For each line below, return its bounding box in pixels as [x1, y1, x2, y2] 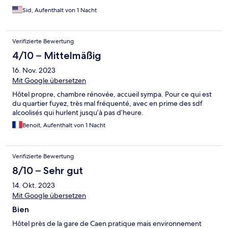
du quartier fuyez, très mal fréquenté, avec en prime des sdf [12, 99, 203, 108]
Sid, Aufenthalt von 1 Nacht [22, 6, 97, 15]
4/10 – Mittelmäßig [12, 49, 101, 62]
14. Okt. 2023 [12, 181, 55, 190]
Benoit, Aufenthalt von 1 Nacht [22, 121, 105, 130]
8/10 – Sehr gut [12, 164, 83, 177]
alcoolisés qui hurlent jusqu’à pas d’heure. [12, 108, 144, 118]
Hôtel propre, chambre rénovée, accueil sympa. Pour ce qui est [12, 90, 212, 99]
